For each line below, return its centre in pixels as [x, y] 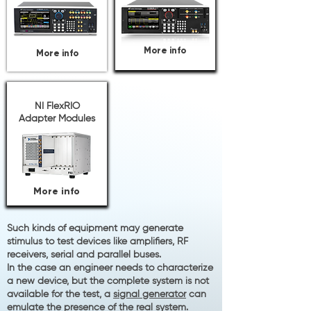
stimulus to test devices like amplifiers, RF [98, 242]
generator [163, 294]
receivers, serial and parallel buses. [84, 255]
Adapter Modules [57, 119]
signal [126, 294]
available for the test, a [60, 294]
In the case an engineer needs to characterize [110, 268]
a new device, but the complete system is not [108, 281]
